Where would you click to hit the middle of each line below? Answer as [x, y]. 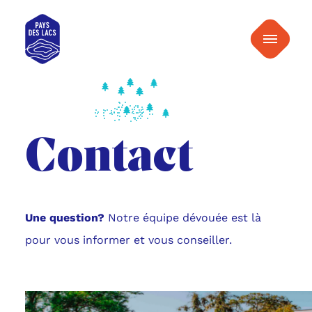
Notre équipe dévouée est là [184, 218]
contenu [178, 28]
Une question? [66, 218]
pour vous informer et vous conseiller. [128, 240]
